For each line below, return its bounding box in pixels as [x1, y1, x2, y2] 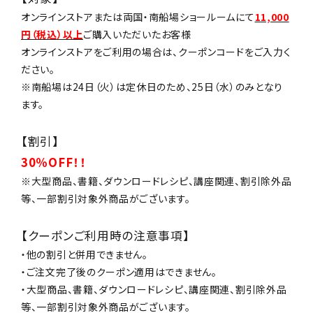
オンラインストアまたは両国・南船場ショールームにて [21, 9, 255, 24]
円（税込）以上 [21, 27, 83, 41]
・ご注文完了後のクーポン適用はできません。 [21, 264, 217, 279]
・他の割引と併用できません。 [21, 247, 148, 261]
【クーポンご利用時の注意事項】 [21, 226, 190, 244]
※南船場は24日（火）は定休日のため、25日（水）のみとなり [21, 79, 284, 94]
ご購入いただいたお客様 [82, 27, 191, 41]
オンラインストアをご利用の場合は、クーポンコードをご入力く [21, 44, 291, 59]
